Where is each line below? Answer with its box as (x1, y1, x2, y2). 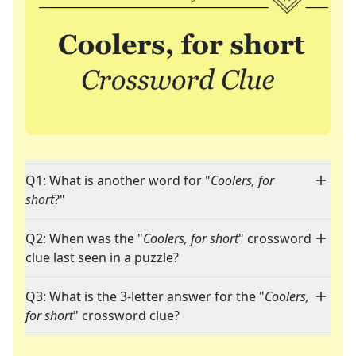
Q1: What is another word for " (25, 172, 211, 190)
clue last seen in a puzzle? (25, 249, 179, 267)
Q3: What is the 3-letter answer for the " (25, 288, 265, 306)
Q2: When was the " (25, 230, 143, 248)
